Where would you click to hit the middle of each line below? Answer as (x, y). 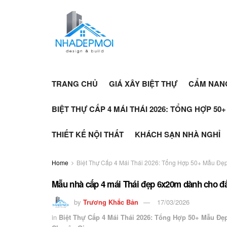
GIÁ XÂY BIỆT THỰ (143, 84)
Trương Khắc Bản (111, 202)
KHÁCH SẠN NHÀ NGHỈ (178, 134)
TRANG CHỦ (75, 84)
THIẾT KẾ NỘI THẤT (88, 134)
